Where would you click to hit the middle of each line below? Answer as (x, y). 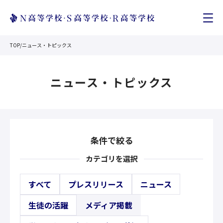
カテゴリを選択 (111, 159)
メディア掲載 (109, 205)
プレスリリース (96, 184)
